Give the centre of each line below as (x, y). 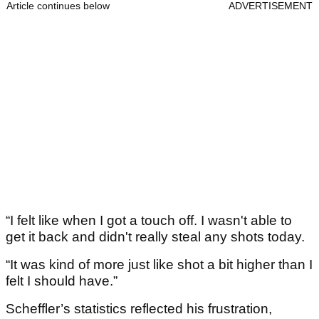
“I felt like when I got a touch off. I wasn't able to (149, 221)
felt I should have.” (62, 281)
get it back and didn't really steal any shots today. (157, 237)
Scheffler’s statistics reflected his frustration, (139, 309)
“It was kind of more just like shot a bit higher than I (159, 265)
